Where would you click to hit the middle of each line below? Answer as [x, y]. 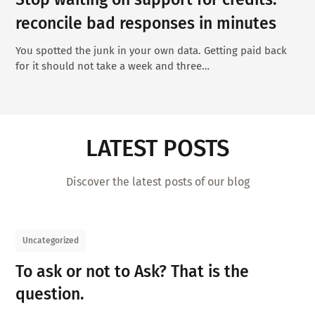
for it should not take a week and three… [113, 66]
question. [50, 294]
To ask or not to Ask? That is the [133, 271]
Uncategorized [51, 241]
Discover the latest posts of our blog [157, 181]
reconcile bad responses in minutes [146, 24]
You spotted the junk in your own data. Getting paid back [152, 51]
